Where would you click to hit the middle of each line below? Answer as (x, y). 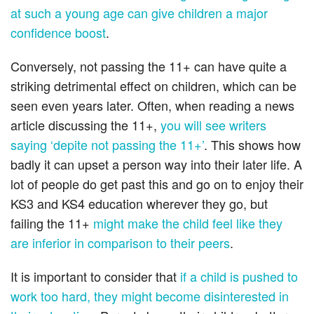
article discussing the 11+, (86, 125)
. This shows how (252, 145)
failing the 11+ (52, 223)
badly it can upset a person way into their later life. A (156, 164)
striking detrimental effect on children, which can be (153, 86)
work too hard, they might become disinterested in (150, 296)
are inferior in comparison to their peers (120, 243)
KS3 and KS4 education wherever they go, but (139, 204)
